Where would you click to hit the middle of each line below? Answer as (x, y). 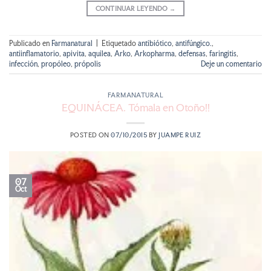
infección (23, 64)
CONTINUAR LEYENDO (132, 8)
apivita (74, 54)
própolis (88, 64)
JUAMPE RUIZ (180, 135)
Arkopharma (155, 54)
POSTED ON (90, 135)
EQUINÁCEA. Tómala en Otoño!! (135, 108)
